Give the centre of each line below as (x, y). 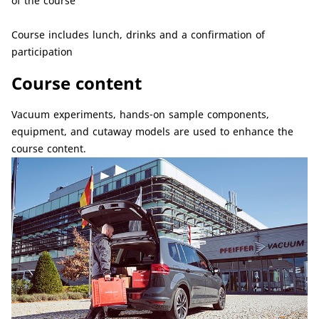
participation (42, 52)
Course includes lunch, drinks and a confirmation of (138, 35)
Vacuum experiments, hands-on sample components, (140, 115)
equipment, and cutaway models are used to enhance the (152, 132)
